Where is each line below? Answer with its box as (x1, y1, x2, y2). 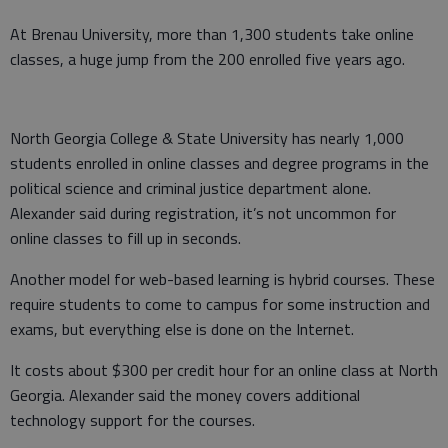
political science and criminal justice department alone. (10, 175, 371, 200)
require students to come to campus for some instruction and (10, 291, 430, 316)
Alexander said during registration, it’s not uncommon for (10, 200, 396, 225)
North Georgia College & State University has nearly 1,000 (10, 125, 404, 150)
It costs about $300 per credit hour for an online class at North (10, 357, 438, 382)
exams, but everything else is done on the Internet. (10, 316, 354, 341)
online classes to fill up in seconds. (10, 225, 241, 250)
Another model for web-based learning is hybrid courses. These (10, 266, 435, 291)
